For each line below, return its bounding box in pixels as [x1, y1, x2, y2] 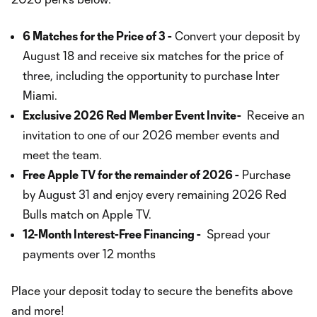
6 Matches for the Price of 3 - [23, 29, 172, 42]
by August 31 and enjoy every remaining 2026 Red [23, 188, 287, 201]
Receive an [241, 108, 304, 122]
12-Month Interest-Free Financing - [23, 227, 201, 241]
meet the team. [23, 148, 102, 161]
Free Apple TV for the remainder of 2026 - [23, 168, 239, 181]
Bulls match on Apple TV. [23, 207, 151, 221]
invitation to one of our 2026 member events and [23, 128, 279, 142]
